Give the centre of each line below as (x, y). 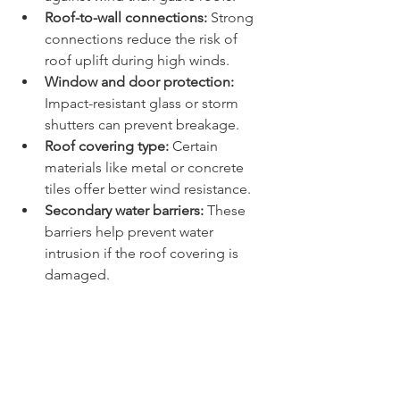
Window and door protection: (139, 82)
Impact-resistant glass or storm (143, 104)
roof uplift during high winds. (137, 61)
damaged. (77, 275)
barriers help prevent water (131, 232)
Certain (195, 146)
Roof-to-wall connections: (126, 18)
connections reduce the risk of (143, 39)
